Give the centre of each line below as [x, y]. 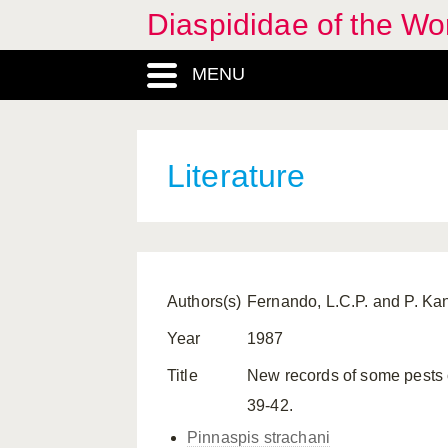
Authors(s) [204, 301]
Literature [236, 176]
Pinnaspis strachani [259, 437]
